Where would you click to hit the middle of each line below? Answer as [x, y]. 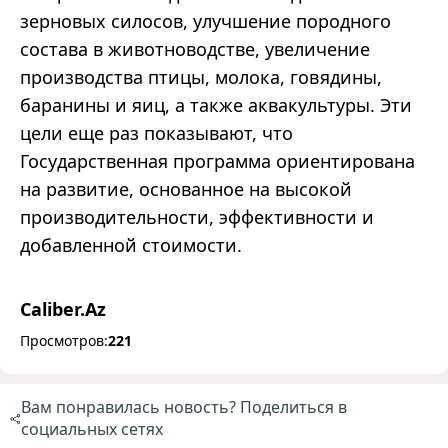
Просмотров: [64, 341]
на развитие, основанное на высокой [186, 189]
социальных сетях [91, 429]
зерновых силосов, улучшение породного [205, 21]
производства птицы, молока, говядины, [201, 77]
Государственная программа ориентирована [217, 161]
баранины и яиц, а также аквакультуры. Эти [216, 105]
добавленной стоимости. [131, 245]
